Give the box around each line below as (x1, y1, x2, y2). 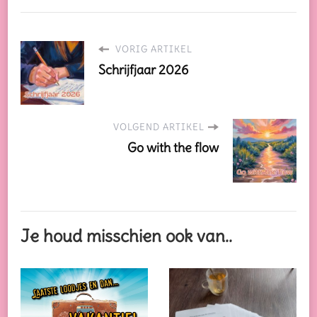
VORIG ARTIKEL (113, 42, 192, 55)
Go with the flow (127, 139, 219, 156)
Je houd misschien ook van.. (21, 224, 232, 247)
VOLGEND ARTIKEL (113, 120, 204, 133)
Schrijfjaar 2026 (98, 61, 188, 78)
